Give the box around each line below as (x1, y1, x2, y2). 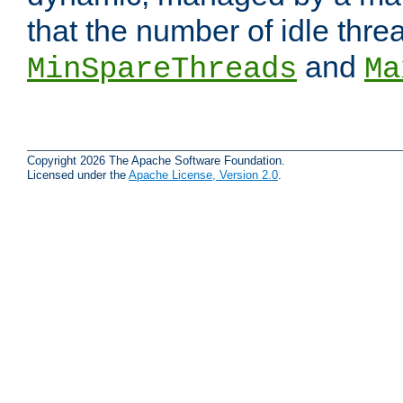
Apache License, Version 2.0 (129, 167, 278, 182)
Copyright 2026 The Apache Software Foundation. (27, 153, 285, 167)
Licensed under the (27, 167, 129, 182)
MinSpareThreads (27, 52, 297, 87)
